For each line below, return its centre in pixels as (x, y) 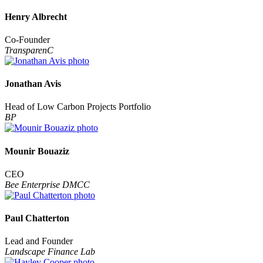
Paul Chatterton (37, 218)
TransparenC (29, 50)
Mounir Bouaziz (37, 151)
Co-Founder (27, 39)
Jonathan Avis (33, 84)
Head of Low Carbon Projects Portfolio (78, 107)
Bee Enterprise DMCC (47, 184)
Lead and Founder (39, 241)
